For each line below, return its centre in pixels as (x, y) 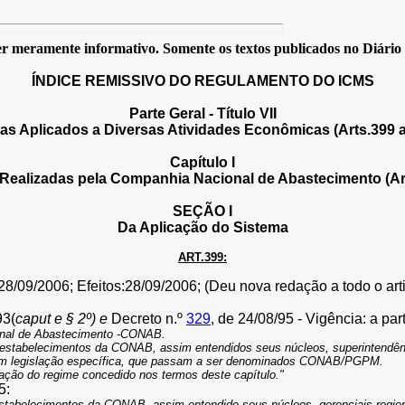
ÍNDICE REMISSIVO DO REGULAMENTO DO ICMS (202, 81)
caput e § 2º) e (63, 319)
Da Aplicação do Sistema (202, 227)
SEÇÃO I (202, 211)
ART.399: (202, 257)
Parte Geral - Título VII (202, 113)
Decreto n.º (149, 319)
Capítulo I (202, 162)
